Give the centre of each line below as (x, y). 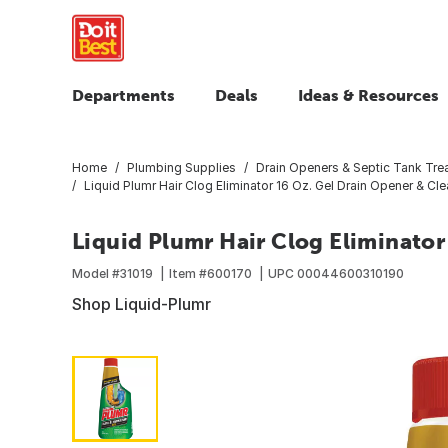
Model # (96, 273)
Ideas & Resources (368, 95)
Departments (123, 95)
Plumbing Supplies (181, 167)
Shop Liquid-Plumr (141, 303)
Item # (188, 273)
